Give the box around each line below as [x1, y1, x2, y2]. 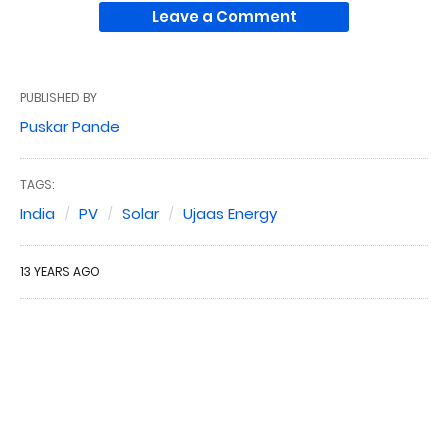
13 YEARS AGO [20, 263, 100, 280]
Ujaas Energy [183, 203, 277, 224]
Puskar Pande [20, 116, 120, 137]
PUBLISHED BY [20, 89, 97, 106]
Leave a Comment [151, 6, 297, 27]
